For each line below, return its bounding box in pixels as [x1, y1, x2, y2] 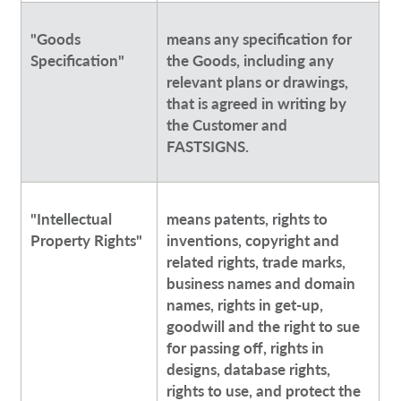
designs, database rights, [166, 358, 330, 380]
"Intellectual [30, 208, 112, 230]
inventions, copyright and [166, 229, 339, 252]
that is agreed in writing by [166, 92, 346, 115]
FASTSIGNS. [166, 135, 249, 158]
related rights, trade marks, [166, 251, 346, 273]
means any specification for [166, 28, 352, 50]
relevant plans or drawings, [166, 71, 348, 93]
